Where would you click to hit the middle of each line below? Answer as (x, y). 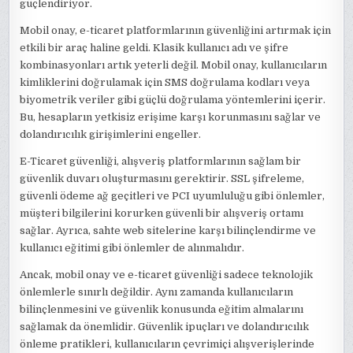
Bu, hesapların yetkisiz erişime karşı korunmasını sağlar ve (171, 117)
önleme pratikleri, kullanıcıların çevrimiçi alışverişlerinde (167, 344)
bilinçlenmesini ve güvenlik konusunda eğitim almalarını (162, 309)
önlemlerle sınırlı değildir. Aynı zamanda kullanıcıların (157, 292)
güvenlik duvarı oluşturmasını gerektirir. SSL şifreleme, (162, 178)
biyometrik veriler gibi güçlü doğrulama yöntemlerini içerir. (173, 100)
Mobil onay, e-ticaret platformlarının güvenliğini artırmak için (176, 30)
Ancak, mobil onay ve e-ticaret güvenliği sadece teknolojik (167, 275)
